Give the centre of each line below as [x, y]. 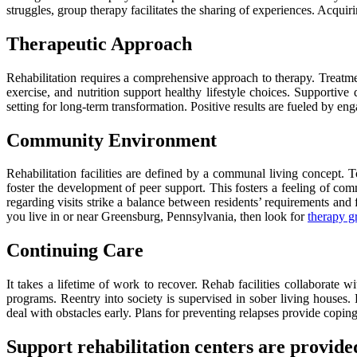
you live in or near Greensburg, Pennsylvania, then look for [157, 217]
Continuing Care [75, 251]
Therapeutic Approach [99, 43]
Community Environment [112, 140]
